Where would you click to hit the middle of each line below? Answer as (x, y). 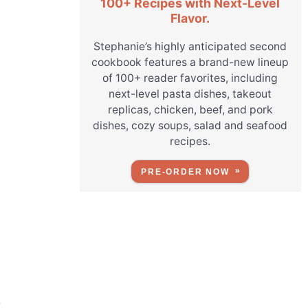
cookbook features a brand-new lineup (190, 62)
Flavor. (190, 18)
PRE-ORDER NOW (185, 172)
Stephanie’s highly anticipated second (190, 46)
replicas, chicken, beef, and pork (190, 109)
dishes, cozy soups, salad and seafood (190, 125)
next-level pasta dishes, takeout (190, 93)
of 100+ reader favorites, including (190, 78)
